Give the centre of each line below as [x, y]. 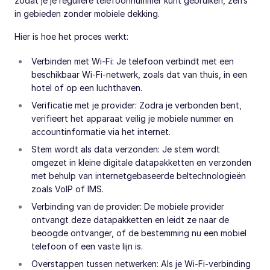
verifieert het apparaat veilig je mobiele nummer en [132, 119]
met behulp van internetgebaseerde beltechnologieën [139, 176]
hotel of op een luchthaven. [87, 88]
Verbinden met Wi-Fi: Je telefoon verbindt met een [133, 61]
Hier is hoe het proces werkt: [71, 37]
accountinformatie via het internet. [101, 132]
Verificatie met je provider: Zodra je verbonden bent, [137, 105]
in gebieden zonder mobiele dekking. [87, 14]
